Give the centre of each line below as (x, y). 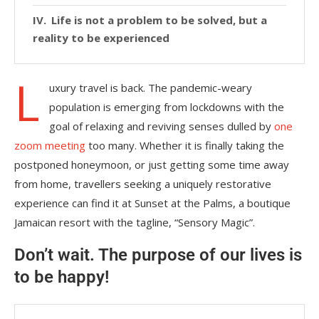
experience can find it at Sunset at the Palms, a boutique (152, 203)
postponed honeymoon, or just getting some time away (152, 164)
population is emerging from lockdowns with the (167, 107)
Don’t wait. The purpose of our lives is (158, 255)
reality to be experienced (101, 38)
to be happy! (62, 277)
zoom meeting (50, 145)
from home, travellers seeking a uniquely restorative (143, 184)
